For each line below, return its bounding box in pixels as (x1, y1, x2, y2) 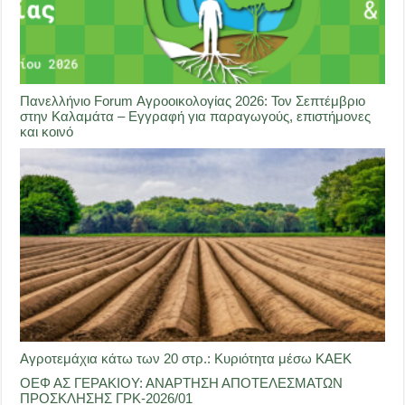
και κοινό (20, 123, 74, 139)
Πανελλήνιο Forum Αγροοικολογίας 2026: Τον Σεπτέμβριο (20, 92, 366, 108)
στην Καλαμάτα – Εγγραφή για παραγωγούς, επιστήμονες (20, 108, 372, 124)
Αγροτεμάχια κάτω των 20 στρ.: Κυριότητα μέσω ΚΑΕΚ (20, 351, 353, 367)
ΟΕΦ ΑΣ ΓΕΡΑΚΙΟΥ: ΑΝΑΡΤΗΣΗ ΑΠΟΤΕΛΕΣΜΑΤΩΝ (20, 375, 344, 391)
